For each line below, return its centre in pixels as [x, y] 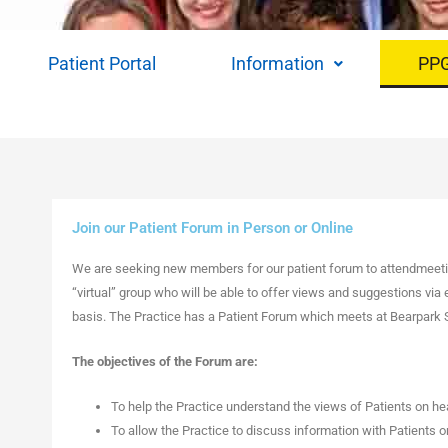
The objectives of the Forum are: [165, 361]
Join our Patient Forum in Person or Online [212, 228]
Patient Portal [101, 63]
